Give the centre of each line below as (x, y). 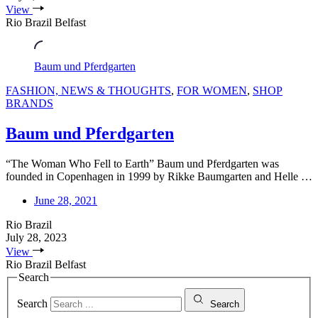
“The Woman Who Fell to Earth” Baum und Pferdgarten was (142, 164)
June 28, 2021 (66, 201)
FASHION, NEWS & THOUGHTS (88, 91)
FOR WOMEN (212, 91)
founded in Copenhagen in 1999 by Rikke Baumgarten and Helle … (159, 176)
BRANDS (29, 104)
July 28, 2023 (36, 237)
